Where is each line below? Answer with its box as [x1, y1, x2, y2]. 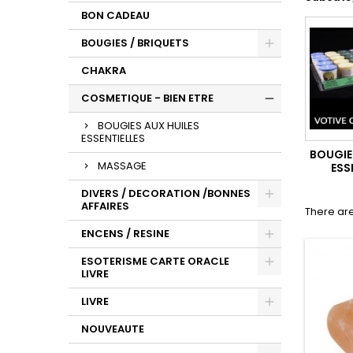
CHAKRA [81, 63, 126, 78]
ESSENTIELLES [81, 131, 145, 146]
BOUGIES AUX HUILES [98, 118, 199, 133]
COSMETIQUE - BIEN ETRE [81, 91, 214, 106]
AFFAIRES [81, 199, 129, 214]
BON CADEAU [81, 8, 150, 23]
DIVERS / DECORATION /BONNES [81, 186, 251, 201]
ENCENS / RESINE [81, 226, 169, 241]
